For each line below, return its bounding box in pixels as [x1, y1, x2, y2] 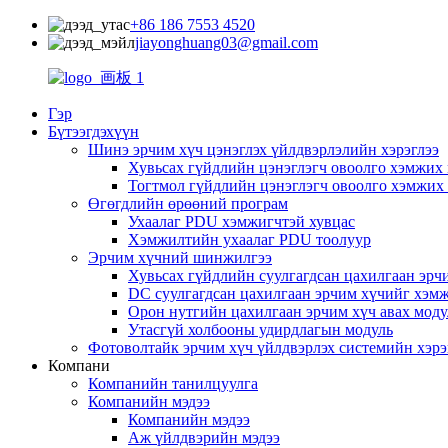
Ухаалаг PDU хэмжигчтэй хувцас [128, 213, 355, 230]
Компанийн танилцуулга [88, 375, 258, 392]
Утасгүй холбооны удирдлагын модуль [128, 321, 393, 338]
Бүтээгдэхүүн [48, 123, 139, 140]
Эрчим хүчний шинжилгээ [88, 249, 272, 266]
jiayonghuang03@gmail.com [135, 34, 318, 51]
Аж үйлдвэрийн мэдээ [128, 429, 280, 446]
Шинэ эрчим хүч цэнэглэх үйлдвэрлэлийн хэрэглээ [88, 141, 439, 158]
